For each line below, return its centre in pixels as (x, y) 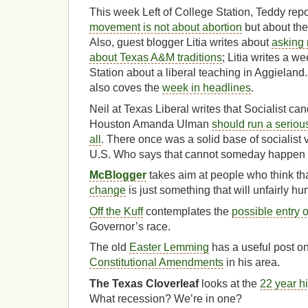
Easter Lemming (169, 247)
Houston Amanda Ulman (151, 124)
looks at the (229, 283)
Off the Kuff (116, 211)
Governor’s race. (130, 226)
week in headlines (207, 88)
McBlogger (118, 175)
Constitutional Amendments (156, 263)
